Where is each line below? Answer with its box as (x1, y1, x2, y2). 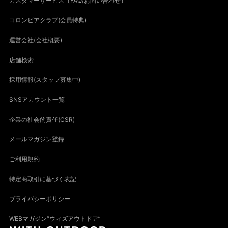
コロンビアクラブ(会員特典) (9, 16, 87, 24)
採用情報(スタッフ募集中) (9, 76, 80, 84)
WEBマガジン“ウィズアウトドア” (9, 215, 101, 223)
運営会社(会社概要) (9, 36, 62, 44)
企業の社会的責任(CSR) (9, 116, 75, 124)
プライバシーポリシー (9, 195, 70, 203)
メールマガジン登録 (9, 135, 64, 144)
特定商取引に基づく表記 (9, 175, 76, 183)
